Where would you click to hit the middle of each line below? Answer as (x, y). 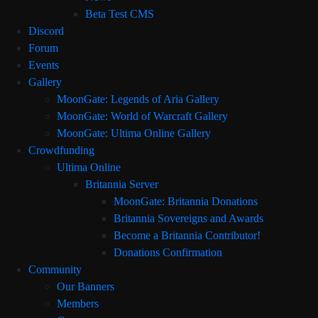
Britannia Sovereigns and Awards (188, 218)
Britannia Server (122, 184)
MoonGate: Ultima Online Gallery (134, 133)
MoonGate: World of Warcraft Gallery (142, 116)
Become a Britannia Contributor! (187, 235)
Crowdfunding (61, 150)
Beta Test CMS (120, 14)
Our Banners (86, 286)
